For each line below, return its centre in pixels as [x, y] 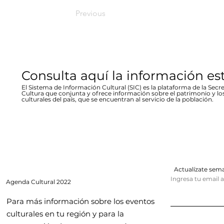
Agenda [18, 182]
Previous [90, 13]
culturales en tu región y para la [65, 214]
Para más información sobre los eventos [80, 201]
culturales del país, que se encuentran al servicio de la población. [117, 99]
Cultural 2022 [51, 182]
